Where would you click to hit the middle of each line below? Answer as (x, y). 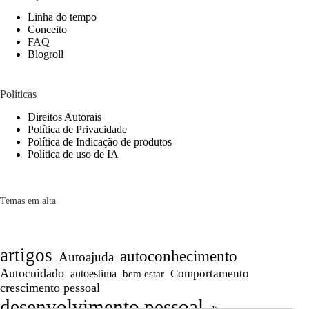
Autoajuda (86, 257)
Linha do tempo (62, 17)
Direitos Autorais (64, 117)
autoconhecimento (179, 256)
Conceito (47, 30)
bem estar (143, 273)
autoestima (93, 273)
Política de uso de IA (73, 154)
